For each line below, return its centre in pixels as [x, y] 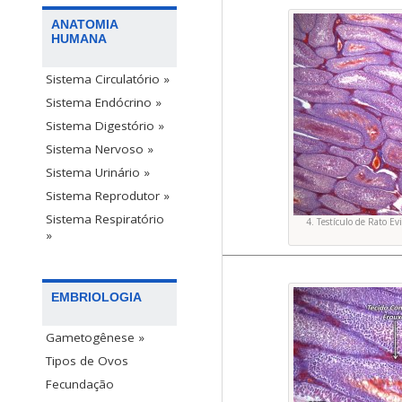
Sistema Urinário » [98, 173]
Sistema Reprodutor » [108, 196]
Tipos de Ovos [87, 361]
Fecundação [80, 385]
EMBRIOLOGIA [96, 297]
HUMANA [79, 39]
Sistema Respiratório [105, 219]
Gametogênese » [95, 338]
